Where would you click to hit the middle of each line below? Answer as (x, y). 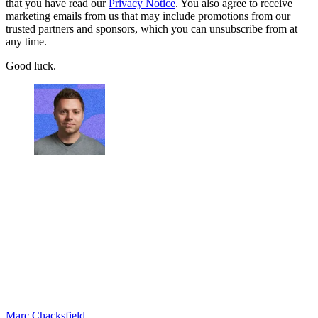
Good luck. (31, 66)
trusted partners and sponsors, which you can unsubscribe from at (152, 29)
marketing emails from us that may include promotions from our (148, 16)
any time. (26, 42)
